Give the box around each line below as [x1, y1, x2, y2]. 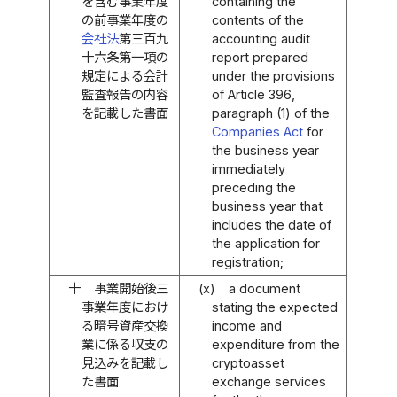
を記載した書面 [81, 105, 168, 121]
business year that [211, 198, 323, 214]
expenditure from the [211, 336, 339, 352]
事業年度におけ [81, 299, 168, 315]
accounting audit [211, 30, 310, 46]
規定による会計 [81, 67, 168, 83]
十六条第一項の [81, 49, 168, 65]
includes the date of [211, 216, 331, 232]
